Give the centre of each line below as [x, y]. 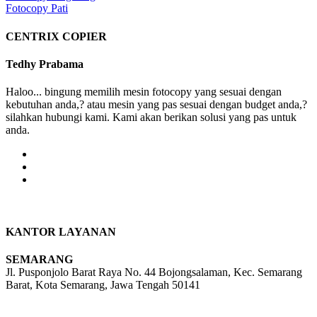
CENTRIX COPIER [56, 36]
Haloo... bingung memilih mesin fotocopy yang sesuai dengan [144, 92]
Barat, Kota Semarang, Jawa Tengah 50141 [103, 284]
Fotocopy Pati [37, 8]
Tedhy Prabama [45, 64]
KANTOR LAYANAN [61, 231]
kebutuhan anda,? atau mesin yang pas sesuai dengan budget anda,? [156, 105]
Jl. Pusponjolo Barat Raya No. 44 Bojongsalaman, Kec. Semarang [154, 272]
